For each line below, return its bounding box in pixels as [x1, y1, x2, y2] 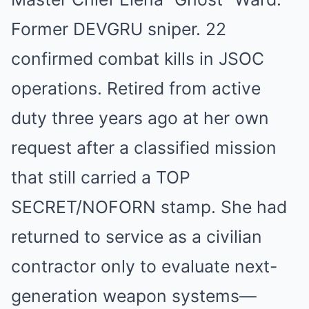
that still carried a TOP [11, 167, 190, 188]
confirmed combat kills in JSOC [11, 48, 264, 70]
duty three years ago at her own [11, 108, 269, 129]
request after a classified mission [11, 137, 277, 159]
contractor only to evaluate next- [11, 256, 277, 277]
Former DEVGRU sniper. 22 [11, 19, 226, 40]
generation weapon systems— [11, 286, 257, 307]
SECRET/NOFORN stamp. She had [11, 197, 287, 218]
